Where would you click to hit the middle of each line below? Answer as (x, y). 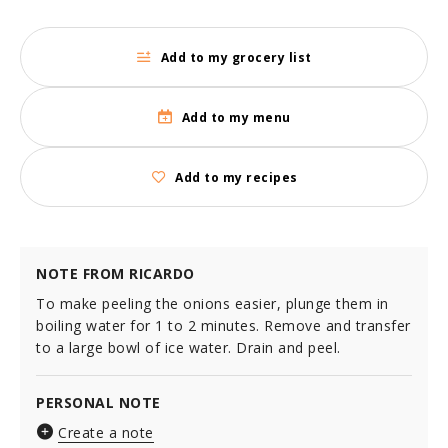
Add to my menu (236, 117)
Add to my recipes (236, 177)
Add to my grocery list (236, 57)
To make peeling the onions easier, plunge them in (212, 303)
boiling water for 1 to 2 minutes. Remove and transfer (223, 325)
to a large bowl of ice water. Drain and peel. (188, 347)
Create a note (106, 432)
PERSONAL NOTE (98, 402)
